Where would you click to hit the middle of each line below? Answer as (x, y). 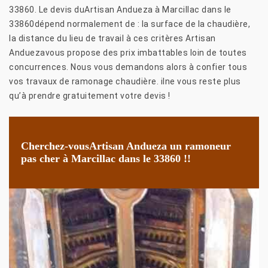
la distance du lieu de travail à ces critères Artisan (112, 38)
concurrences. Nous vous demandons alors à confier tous (128, 67)
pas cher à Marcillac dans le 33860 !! (106, 158)
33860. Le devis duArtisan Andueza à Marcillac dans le (120, 9)
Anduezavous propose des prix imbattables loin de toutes (128, 52)
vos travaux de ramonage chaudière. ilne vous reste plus (125, 81)
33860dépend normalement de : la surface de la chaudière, (130, 24)
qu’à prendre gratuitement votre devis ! (90, 95)
